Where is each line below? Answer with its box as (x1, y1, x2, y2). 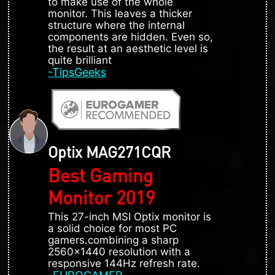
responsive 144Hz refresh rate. (48, 257, 200, 269)
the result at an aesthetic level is (48, 42, 208, 55)
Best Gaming (48, 163, 153, 187)
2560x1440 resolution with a (48, 245, 190, 258)
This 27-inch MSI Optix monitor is (48, 210, 211, 223)
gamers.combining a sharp (48, 233, 179, 246)
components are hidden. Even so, (48, 30, 213, 43)
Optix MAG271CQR (48, 141, 171, 161)
